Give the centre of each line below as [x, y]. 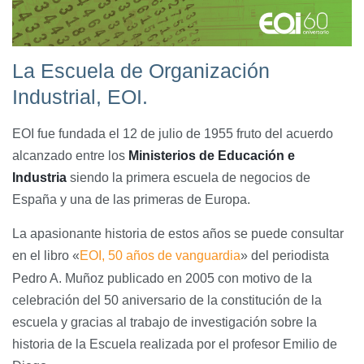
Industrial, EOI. [80, 97]
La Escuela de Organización [141, 71]
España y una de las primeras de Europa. [131, 200]
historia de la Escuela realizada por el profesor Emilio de [175, 344]
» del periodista [285, 255]
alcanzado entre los [69, 156]
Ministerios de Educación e [210, 156]
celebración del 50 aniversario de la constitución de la [167, 300]
